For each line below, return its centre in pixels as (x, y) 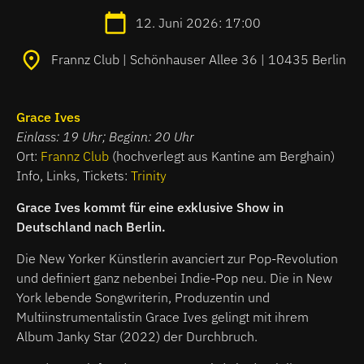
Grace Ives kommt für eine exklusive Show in (150, 207)
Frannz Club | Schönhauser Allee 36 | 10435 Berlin (198, 60)
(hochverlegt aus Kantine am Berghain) (223, 156)
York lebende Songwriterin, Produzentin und (143, 297)
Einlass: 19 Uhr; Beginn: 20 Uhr (105, 136)
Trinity (149, 175)
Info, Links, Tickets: (74, 175)
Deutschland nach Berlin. (91, 226)
